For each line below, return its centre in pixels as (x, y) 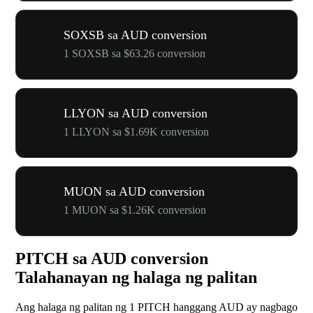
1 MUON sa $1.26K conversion (135, 210)
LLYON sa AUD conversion (136, 113)
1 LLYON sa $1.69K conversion (136, 131)
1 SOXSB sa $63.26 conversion (134, 53)
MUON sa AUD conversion (134, 191)
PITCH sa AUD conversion (112, 259)
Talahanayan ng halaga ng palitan (136, 278)
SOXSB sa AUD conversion (135, 35)
